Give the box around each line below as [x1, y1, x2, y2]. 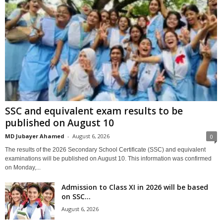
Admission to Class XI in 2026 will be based [61, 182, 208, 192]
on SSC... [61, 192, 91, 202]
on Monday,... [5, 164, 41, 171]
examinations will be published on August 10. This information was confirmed [5, 155, 212, 163]
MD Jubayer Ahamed [5, 132, 64, 140]
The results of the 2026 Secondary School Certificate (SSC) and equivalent [5, 146, 206, 154]
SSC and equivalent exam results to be [5, 105, 183, 118]
